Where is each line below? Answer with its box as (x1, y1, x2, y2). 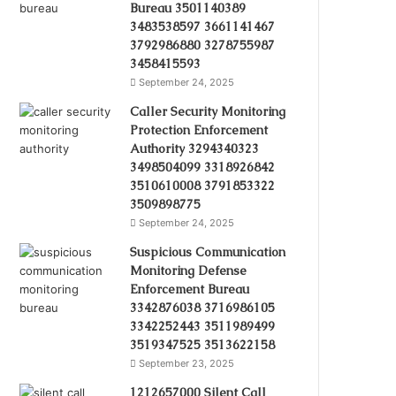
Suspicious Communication (130, 243, 286, 260)
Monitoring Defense (130, 262, 247, 278)
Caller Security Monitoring (130, 103, 286, 119)
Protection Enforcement (130, 121, 269, 138)
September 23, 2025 (139, 356, 235, 369)
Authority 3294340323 (130, 140, 260, 156)
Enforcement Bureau (130, 280, 250, 297)
